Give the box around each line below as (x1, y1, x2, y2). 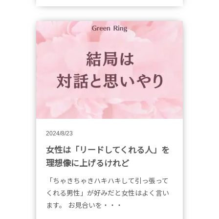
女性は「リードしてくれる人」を (46, 145, 170, 155)
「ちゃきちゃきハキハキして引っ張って (46, 176, 169, 185)
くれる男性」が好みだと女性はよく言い (46, 189, 169, 197)
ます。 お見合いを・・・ (46, 201, 123, 209)
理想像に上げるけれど (46, 158, 129, 168)
